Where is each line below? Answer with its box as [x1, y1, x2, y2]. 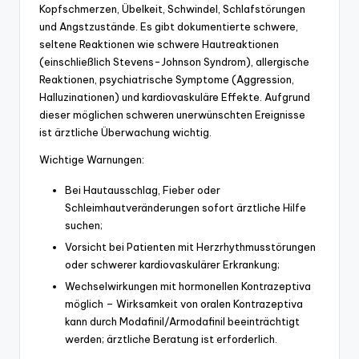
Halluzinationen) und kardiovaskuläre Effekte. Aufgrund [39, 90, 310, 103]
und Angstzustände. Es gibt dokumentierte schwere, [39, 19, 298, 33]
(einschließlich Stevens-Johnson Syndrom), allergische [39, 54, 309, 68]
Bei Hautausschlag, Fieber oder [65, 183, 220, 196]
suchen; [65, 218, 103, 232]
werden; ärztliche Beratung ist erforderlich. [65, 332, 277, 345]
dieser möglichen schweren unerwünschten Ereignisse [39, 107, 305, 121]
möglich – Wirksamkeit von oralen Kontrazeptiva [65, 296, 303, 310]
